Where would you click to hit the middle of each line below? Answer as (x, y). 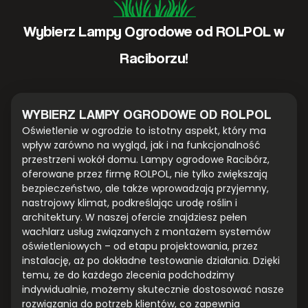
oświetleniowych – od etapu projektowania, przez (140, 246)
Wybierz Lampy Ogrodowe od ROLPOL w (154, 31)
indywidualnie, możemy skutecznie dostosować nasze (153, 290)
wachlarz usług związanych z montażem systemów (146, 232)
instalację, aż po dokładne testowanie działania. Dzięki (151, 261)
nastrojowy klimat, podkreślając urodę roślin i (130, 203)
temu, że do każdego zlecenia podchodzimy (128, 275)
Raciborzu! (154, 58)
